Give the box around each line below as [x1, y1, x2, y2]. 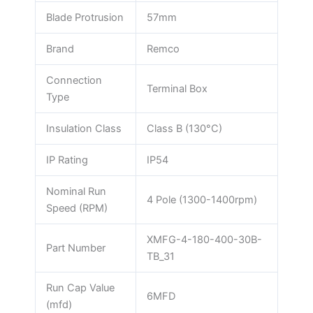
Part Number [45, 242, 105, 255]
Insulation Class [45, 122, 122, 136]
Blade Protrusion [45, 11, 124, 24]
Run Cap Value [45, 282, 115, 295]
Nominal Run [45, 185, 106, 198]
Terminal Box [146, 82, 208, 96]
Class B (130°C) [146, 122, 222, 136]
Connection [45, 74, 102, 87]
